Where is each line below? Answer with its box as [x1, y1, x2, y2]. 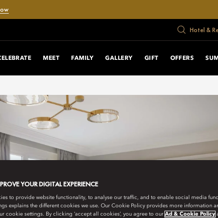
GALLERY [105, 55, 133, 61]
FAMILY [71, 55, 94, 61]
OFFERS [170, 55, 194, 61]
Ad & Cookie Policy [165, 211, 215, 217]
